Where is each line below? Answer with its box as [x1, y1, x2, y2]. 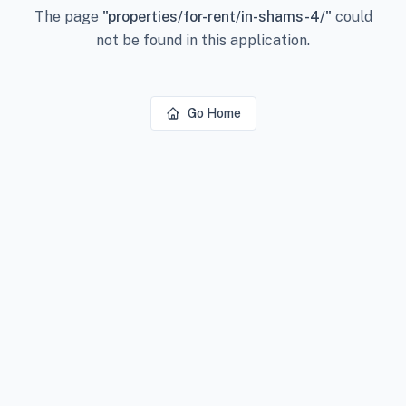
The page [34, 8, 102, 25]
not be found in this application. [96, 32, 310, 49]
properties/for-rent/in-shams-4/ [107, 8, 325, 25]
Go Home [187, 106, 241, 121]
